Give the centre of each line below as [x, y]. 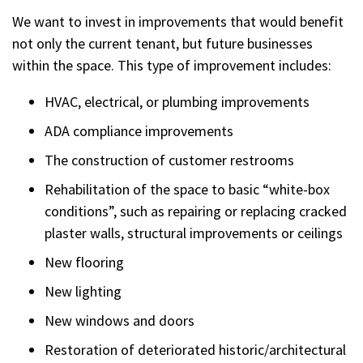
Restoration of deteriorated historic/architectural [195, 350]
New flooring [84, 262]
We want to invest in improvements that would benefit [178, 21]
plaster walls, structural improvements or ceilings [194, 233]
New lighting [83, 291]
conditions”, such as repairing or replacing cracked [196, 211]
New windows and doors [120, 320]
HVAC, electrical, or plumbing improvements [177, 102]
